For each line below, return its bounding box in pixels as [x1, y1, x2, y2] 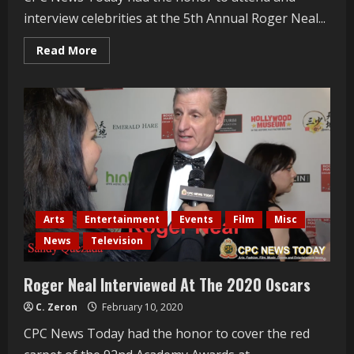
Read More [36, 42, 97, 58]
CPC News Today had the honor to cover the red [24, 324, 310, 342]
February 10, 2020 [100, 299, 183, 314]
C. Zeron [36, 299, 77, 314]
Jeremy [96, 74, 137, 90]
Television [91, 233, 143, 247]
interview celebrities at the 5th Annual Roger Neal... [24, 9, 326, 27]
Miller [96, 85, 128, 101]
